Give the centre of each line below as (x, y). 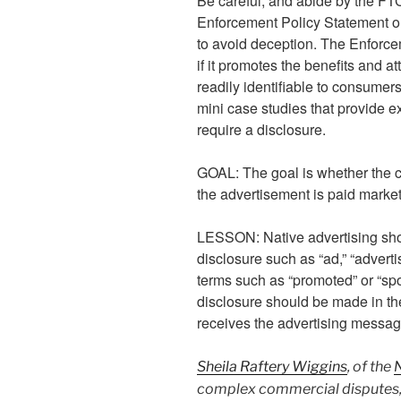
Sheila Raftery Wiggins (272, 366)
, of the (371, 366)
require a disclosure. (261, 129)
